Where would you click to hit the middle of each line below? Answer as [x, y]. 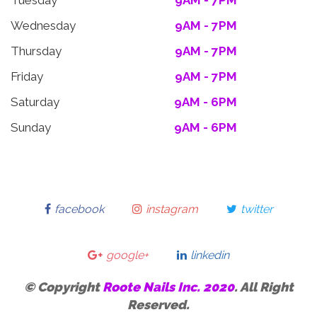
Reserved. [158, 305]
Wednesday [43, 26]
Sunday [31, 128]
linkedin [210, 255]
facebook [79, 209]
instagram [172, 209]
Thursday [36, 51]
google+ [127, 255]
